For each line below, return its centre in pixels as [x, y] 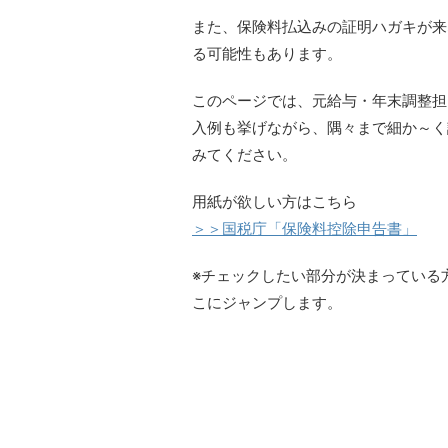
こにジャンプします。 [267, 302]
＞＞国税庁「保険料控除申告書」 [304, 228]
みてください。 [244, 154]
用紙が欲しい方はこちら [274, 201]
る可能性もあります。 [267, 53]
